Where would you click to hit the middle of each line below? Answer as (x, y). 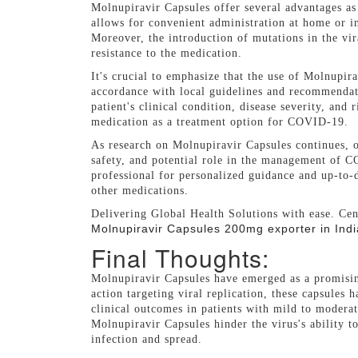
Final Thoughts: (180, 257)
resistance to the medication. (167, 53)
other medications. (140, 190)
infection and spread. (147, 339)
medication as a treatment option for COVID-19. (220, 121)
